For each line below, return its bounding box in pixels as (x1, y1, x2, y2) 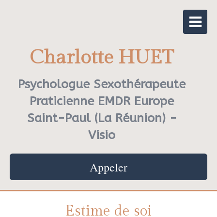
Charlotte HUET (30, 46, 174, 69)
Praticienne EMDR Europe (30, 94, 174, 108)
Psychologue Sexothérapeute (18, 77, 186, 92)
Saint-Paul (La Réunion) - (27, 111, 177, 125)
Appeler (90, 159, 127, 175)
